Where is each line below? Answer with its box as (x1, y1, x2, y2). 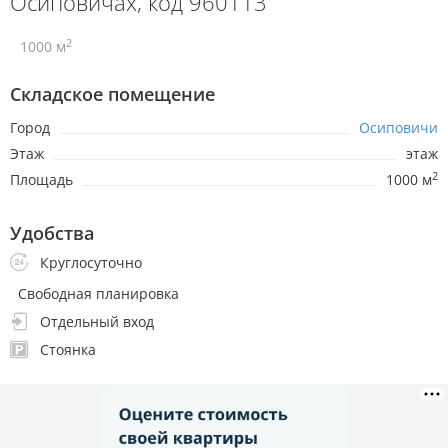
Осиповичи (359, 118, 438, 138)
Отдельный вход (36, 312, 154, 332)
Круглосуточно (36, 253, 142, 273)
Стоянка (36, 340, 96, 360)
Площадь (10, 170, 73, 190)
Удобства (10, 221, 94, 246)
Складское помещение (10, 82, 215, 107)
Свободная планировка (18, 284, 179, 304)
